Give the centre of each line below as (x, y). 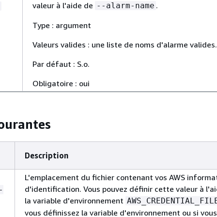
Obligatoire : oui (61, 83)
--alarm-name (125, 6)
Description (46, 155)
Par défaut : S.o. (61, 64)
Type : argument (62, 25)
